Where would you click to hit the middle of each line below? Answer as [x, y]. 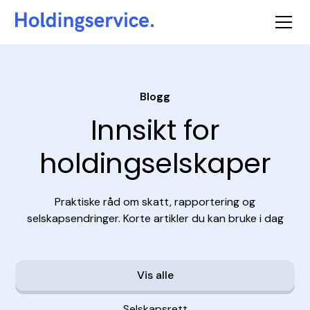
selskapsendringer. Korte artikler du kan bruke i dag [155, 218]
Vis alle [155, 275]
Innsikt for [155, 130]
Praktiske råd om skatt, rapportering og [155, 202]
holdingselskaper [155, 163]
